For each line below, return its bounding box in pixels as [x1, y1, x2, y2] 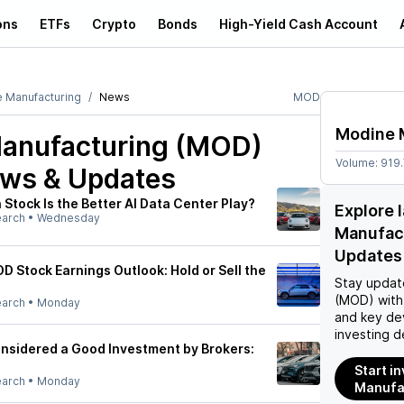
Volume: [335, 156, 381, 170]
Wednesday [37, 211, 100, 225]
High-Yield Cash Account [219, 15, 378, 32]
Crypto [92, 15, 136, 32]
